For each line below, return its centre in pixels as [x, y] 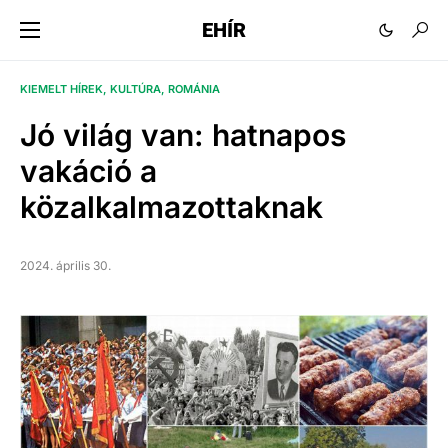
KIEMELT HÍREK [61, 89]
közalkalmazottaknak [171, 207]
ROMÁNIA [194, 89]
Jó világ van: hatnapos [183, 135]
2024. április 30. [65, 266]
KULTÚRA [135, 89]
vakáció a [88, 171]
